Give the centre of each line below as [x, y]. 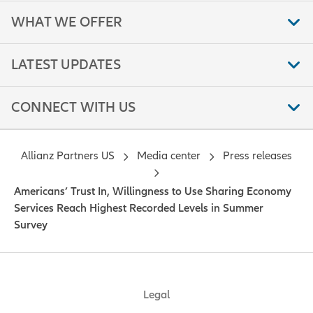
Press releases [257, 156]
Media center [169, 156]
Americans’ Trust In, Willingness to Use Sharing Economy [153, 192]
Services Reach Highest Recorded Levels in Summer [139, 209]
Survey [31, 225]
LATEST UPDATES [66, 65]
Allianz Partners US [68, 156]
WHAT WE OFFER [67, 23]
